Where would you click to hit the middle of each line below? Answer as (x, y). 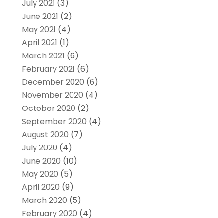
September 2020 (54, 122)
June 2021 (40, 17)
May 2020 (40, 174)
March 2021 (43, 56)
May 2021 (39, 30)
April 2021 (39, 43)
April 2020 (41, 187)
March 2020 (44, 200)
